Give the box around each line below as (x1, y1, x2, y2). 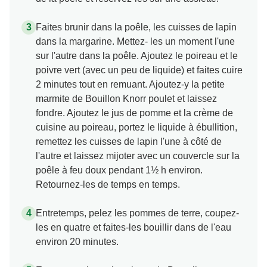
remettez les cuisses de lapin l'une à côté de (36, 136, 222, 147)
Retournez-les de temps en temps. (36, 179, 180, 190)
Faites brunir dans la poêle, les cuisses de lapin (36, 22, 237, 33)
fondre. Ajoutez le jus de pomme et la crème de (36, 108, 233, 119)
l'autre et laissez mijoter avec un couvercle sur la (36, 151, 240, 162)
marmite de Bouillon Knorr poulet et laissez (36, 94, 217, 104)
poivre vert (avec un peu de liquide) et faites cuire (36, 65, 243, 76)
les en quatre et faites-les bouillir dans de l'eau (36, 222, 231, 233)
